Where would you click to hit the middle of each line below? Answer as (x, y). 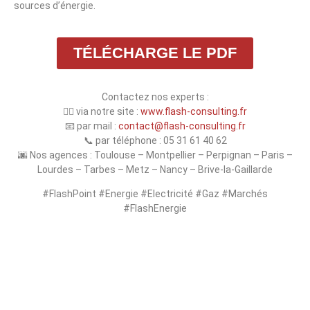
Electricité (171, 194)
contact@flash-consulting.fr (182, 126)
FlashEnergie (158, 209)
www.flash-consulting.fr (194, 111)
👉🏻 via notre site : (102, 111)
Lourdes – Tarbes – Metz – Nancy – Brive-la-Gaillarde (155, 169)
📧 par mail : (91, 126)
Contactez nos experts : (155, 97)
